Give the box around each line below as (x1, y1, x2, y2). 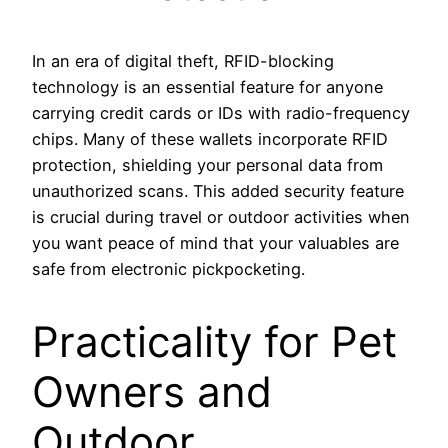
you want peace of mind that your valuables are (32, 232, 399, 253)
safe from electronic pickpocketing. (32, 258, 305, 279)
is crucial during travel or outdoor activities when (32, 206, 410, 227)
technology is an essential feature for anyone (32, 76, 383, 97)
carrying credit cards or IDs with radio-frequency (32, 102, 410, 123)
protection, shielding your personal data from (32, 154, 383, 175)
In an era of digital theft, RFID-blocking (32, 50, 334, 71)
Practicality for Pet (32, 315, 397, 367)
